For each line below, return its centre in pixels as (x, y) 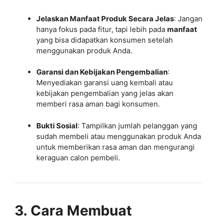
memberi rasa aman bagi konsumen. (98, 104)
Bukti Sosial (57, 125)
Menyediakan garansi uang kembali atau (105, 83)
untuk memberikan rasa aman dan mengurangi (116, 147)
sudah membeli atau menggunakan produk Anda (119, 136)
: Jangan (188, 18)
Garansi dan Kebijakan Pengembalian (102, 72)
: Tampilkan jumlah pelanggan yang (137, 125)
